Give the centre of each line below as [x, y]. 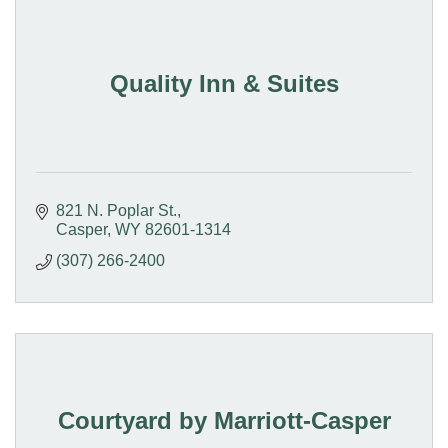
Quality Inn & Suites [224, 84]
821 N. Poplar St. [116, 211]
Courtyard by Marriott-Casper [224, 421]
